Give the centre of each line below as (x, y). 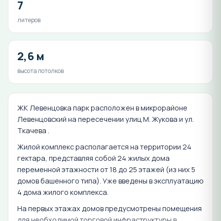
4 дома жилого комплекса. (63, 192)
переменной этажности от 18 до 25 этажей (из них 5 (106, 170)
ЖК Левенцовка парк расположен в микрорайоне (102, 108)
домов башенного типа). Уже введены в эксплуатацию (110, 181)
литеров (29, 20)
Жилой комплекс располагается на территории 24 (104, 147)
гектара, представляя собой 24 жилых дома (93, 158)
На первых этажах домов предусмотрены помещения (110, 209)
